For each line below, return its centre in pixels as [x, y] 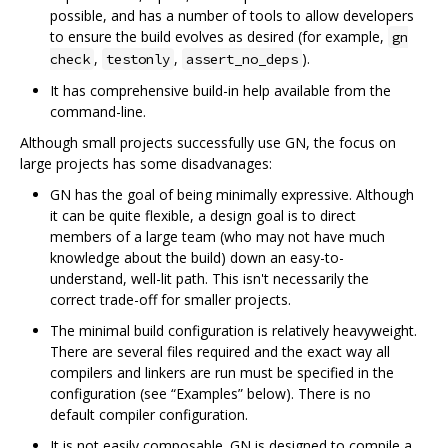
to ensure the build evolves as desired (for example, [219, 36]
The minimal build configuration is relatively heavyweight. [233, 330]
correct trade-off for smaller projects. [170, 299]
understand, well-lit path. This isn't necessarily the [209, 278]
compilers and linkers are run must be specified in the [222, 372]
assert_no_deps [242, 58]
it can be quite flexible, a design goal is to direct [203, 215]
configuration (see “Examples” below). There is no [210, 393]
